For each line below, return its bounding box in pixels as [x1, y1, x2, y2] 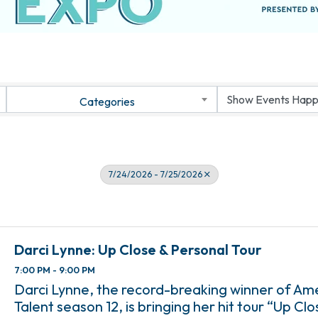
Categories [79, 94, 136, 109]
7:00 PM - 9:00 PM [14, 264, 96, 276]
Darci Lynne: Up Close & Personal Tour [14, 241, 263, 259]
